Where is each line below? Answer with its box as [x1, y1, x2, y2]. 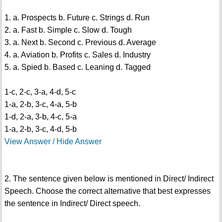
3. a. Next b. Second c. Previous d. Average [4, 38, 156, 47]
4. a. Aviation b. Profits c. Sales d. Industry [4, 51, 151, 59]
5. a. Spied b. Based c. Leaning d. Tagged [4, 63, 151, 72]
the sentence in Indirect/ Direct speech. [4, 199, 140, 208]
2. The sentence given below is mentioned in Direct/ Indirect [4, 174, 214, 183]
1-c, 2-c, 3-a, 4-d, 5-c [4, 88, 76, 97]
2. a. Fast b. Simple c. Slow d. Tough [4, 26, 132, 35]
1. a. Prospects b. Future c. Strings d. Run [4, 13, 150, 22]
